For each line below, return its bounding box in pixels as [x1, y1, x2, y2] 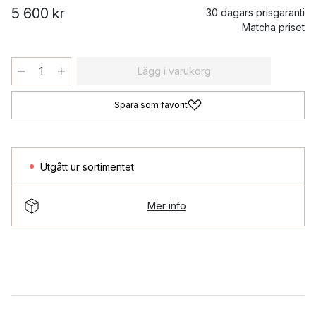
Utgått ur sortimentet [40, 160, 134, 173]
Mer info [147, 200, 186, 212]
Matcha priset [242, 20, 305, 33]
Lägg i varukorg [137, 64, 211, 77]
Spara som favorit [114, 99, 188, 110]
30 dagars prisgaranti [206, 6, 305, 18]
